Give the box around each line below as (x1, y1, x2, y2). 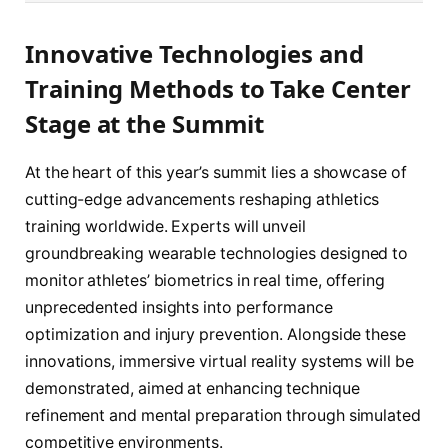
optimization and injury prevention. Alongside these (25, 324, 406, 344)
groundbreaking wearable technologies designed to (25, 243, 409, 263)
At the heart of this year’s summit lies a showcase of (25, 162, 407, 182)
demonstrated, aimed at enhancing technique (25, 378, 360, 398)
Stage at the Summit (25, 106, 264, 140)
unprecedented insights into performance (25, 297, 333, 317)
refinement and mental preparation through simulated (25, 405, 421, 425)
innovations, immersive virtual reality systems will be (25, 351, 414, 371)
